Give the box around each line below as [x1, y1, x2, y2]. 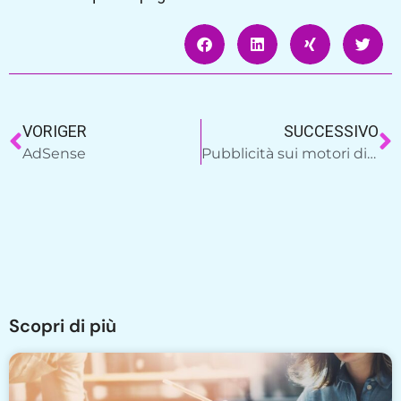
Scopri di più [9, 314, 116, 338]
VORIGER [22, 122, 87, 141]
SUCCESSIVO [284, 122, 379, 141]
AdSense [22, 145, 90, 163]
